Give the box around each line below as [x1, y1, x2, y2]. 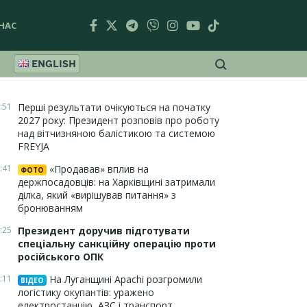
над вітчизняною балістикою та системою [18, 127, 215, 140]
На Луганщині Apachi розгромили [47, 273, 202, 286]
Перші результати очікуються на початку [18, 101, 210, 114]
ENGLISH [32, 58, 77, 69]
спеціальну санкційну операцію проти [18, 237, 216, 250]
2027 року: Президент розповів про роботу [18, 114, 219, 127]
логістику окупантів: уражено [18, 286, 154, 299]
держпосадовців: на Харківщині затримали [18, 175, 215, 188]
